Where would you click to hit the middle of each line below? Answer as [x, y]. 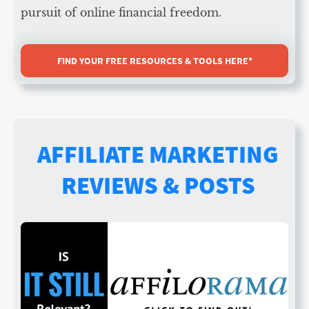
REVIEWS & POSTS [158, 186]
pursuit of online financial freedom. [121, 13]
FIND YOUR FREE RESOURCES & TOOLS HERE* [154, 61]
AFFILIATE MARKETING [158, 155]
